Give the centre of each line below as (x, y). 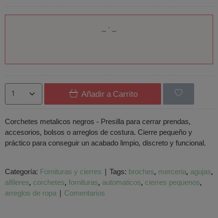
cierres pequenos (173, 183)
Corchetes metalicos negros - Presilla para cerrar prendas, (98, 122)
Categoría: (22, 172)
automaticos (122, 183)
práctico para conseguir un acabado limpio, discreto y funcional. (105, 143)
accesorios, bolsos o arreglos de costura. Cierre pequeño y (99, 133)
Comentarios (85, 193)
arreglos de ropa (31, 193)
